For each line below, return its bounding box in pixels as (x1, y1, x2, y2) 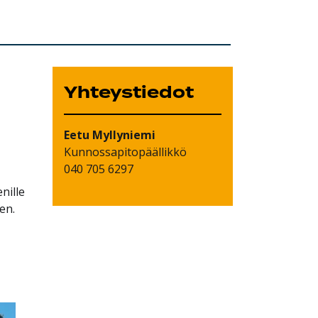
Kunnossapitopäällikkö (64, 143, 187, 160)
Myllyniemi (89, 126, 156, 143)
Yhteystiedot (64, 79, 194, 106)
